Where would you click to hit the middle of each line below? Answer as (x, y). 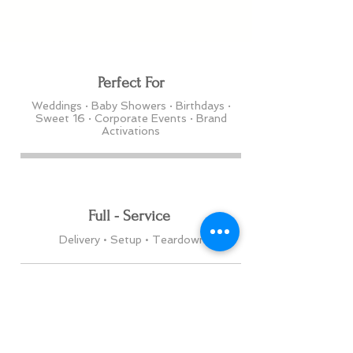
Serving (131, 327)
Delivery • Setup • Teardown (131, 240)
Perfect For (131, 83)
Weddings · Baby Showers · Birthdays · (131, 106)
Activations (131, 131)
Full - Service (131, 216)
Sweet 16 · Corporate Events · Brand (131, 119)
